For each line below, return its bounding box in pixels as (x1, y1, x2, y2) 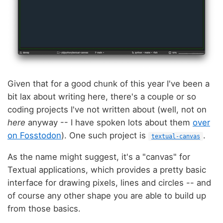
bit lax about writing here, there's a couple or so (7, 92, 196, 102)
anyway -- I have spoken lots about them (25, 117, 193, 128)
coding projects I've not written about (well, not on (7, 105, 207, 115)
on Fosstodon (7, 130, 61, 141)
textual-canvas (151, 133, 200, 140)
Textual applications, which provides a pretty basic (7, 164, 206, 175)
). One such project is (61, 130, 148, 141)
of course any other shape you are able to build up (7, 190, 206, 201)
